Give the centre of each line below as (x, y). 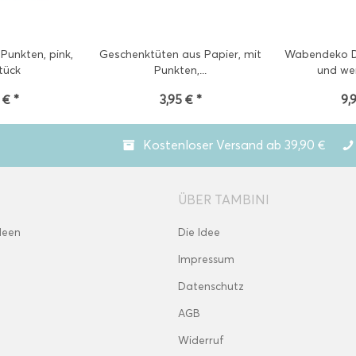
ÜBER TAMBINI (224, 200)
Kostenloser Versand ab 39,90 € (234, 145)
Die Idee (199, 232)
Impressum (206, 259)
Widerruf (201, 341)
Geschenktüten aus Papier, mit (181, 54)
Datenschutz (211, 286)
